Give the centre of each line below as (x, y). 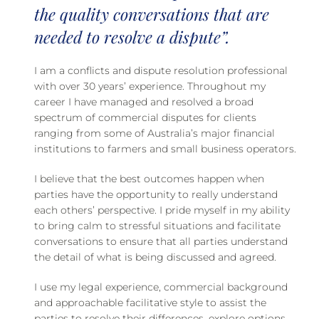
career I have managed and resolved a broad (144, 102)
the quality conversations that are (152, 14)
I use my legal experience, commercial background (161, 287)
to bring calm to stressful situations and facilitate (157, 226)
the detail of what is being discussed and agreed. (155, 257)
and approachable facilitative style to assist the (150, 303)
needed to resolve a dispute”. (132, 37)
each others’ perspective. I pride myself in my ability (162, 210)
